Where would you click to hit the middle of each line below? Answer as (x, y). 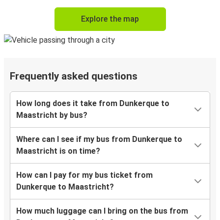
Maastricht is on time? (58, 151)
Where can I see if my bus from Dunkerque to (99, 139)
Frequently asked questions (74, 76)
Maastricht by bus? (52, 115)
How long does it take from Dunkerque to (93, 104)
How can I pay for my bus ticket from (84, 175)
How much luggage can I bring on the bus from (102, 211)
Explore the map (110, 19)
